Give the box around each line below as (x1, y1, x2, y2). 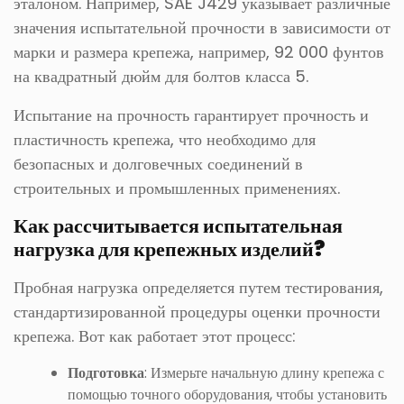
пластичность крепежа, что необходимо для (14, 128, 316, 151)
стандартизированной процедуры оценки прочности (14, 300, 381, 323)
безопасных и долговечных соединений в (14, 152, 303, 175)
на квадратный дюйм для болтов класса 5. (14, 65, 308, 87)
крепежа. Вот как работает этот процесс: (14, 325, 296, 347)
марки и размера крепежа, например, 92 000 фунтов (14, 41, 384, 63)
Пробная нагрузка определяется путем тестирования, (14, 276, 383, 298)
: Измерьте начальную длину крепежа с (144, 363, 384, 383)
